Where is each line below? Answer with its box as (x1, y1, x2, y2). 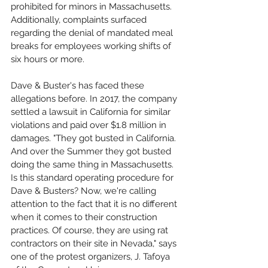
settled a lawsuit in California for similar (11, 106, 173, 117)
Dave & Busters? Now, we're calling (11, 185, 159, 196)
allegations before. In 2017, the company (11, 93, 179, 104)
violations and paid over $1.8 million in (11, 120, 169, 130)
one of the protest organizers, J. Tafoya (11, 251, 172, 262)
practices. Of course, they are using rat (11, 225, 170, 236)
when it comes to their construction (11, 212, 160, 223)
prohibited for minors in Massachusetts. (11, 1, 174, 12)
